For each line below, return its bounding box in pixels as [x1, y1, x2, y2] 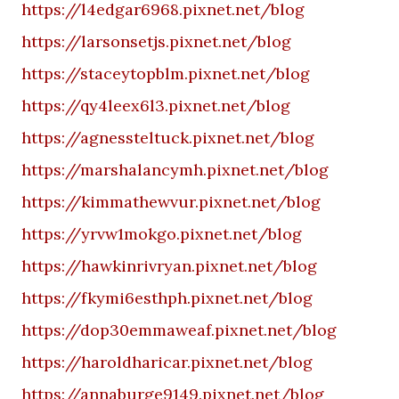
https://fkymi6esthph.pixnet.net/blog [21, 288, 313, 308]
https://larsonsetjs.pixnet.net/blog [21, 31, 291, 52]
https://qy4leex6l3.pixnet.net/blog [21, 95, 290, 116]
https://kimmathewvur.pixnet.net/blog [21, 191, 321, 212]
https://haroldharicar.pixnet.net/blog [21, 352, 313, 372]
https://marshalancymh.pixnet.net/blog [21, 159, 329, 180]
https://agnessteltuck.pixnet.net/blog [21, 127, 314, 148]
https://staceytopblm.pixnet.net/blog [21, 63, 310, 84]
